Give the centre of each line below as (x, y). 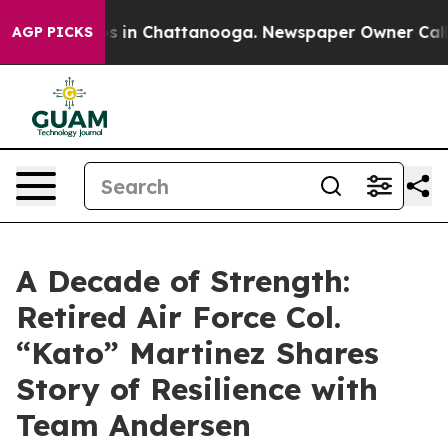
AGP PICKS (52, 32)
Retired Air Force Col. (178, 317)
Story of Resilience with (197, 389)
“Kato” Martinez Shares (197, 353)
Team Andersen (133, 425)
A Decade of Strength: (183, 281)
